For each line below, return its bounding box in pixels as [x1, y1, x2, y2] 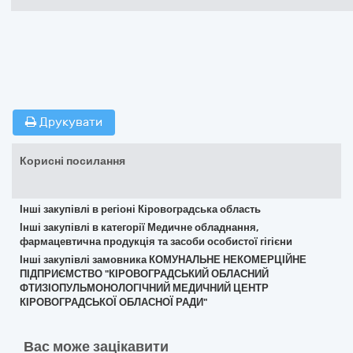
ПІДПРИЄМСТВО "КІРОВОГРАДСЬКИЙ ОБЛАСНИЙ [20, 268, 269, 280]
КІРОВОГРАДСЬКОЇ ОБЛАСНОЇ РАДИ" [20, 296, 207, 308]
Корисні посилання [20, 154, 125, 168]
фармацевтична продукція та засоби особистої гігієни [20, 236, 292, 247]
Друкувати [36, 115, 102, 129]
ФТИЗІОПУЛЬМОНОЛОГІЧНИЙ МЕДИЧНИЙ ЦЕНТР [20, 282, 269, 294]
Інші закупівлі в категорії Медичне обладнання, [20, 221, 258, 233]
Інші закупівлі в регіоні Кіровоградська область [20, 203, 261, 215]
